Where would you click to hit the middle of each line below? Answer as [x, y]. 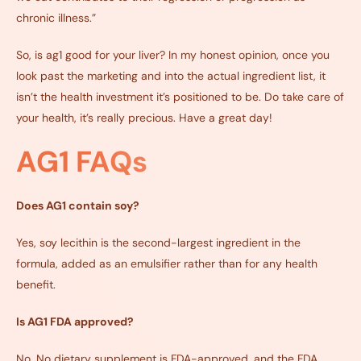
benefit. [36, 285]
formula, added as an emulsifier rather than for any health [167, 264]
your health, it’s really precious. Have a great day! [144, 118]
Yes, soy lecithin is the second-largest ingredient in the [158, 243]
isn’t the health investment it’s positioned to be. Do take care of [180, 97]
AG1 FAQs [85, 162]
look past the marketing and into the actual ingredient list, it [171, 76]
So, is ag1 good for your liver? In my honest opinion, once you [173, 55]
